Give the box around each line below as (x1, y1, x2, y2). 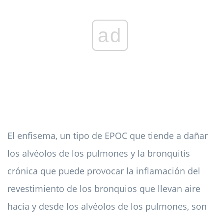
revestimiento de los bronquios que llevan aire (7, 183, 200, 195)
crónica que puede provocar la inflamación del (7, 165, 200, 177)
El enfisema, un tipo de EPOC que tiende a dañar (7, 130, 208, 142)
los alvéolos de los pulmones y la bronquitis (7, 147, 190, 160)
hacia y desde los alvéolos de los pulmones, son (7, 200, 207, 213)
